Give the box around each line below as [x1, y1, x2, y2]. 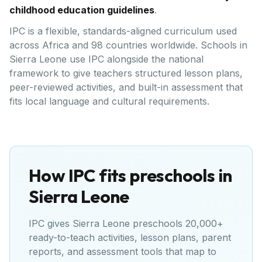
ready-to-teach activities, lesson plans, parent [29, 232, 231, 243]
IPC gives [29, 218, 73, 229]
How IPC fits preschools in [29, 164, 232, 187]
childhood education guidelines [9, 4, 154, 16]
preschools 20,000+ [130, 218, 223, 229]
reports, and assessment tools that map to [29, 246, 216, 257]
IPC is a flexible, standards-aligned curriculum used [9, 25, 237, 37]
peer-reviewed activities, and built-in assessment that [9, 81, 243, 93]
